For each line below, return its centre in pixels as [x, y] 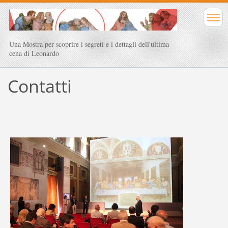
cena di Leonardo [34, 53]
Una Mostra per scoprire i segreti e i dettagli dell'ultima [89, 44]
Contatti [39, 86]
